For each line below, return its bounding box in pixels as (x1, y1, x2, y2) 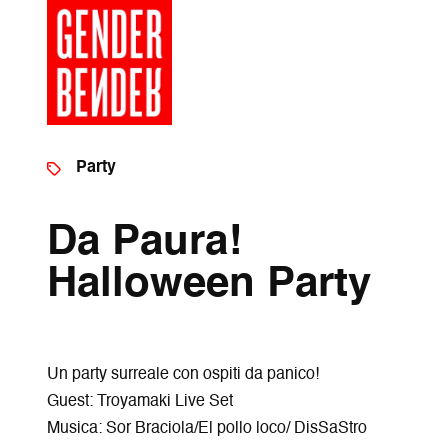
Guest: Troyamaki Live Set (47, 394, 234, 410)
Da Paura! (47, 222, 243, 264)
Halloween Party (47, 264, 372, 306)
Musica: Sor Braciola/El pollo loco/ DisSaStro (47, 421, 368, 437)
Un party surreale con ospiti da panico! (47, 367, 320, 383)
